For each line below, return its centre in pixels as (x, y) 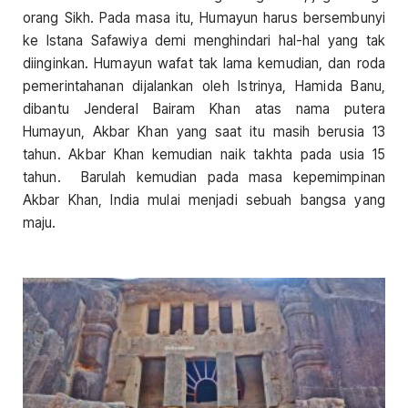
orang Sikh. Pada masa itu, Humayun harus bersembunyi (204, 17)
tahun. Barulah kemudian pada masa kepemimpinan (204, 177)
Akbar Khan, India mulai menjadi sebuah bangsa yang (204, 199)
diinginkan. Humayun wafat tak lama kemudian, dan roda (204, 63)
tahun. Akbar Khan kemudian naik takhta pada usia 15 (204, 154)
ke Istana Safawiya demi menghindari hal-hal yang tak (204, 40)
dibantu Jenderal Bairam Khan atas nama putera (204, 108)
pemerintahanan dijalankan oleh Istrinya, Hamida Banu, (204, 86)
